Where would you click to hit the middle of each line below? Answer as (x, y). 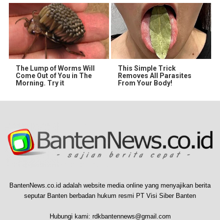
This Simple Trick (147, 69)
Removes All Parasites (155, 76)
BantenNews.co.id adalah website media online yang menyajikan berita (110, 185)
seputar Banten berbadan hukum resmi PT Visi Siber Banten (110, 195)
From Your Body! (145, 83)
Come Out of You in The (54, 76)
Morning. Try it (40, 83)
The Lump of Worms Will (55, 69)
